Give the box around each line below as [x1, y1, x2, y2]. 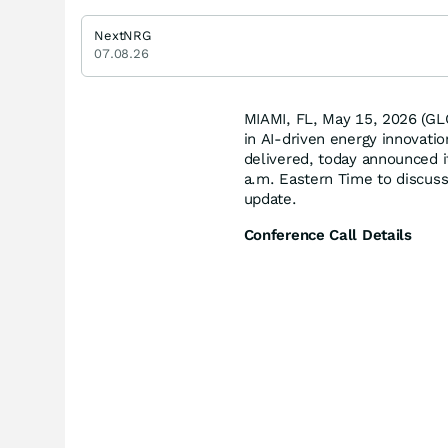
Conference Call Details [243, 225, 412, 244]
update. [243, 189, 297, 208]
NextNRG [94, 27, 152, 43]
